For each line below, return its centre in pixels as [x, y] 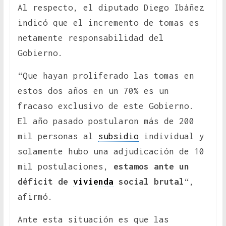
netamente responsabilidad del [91, 38]
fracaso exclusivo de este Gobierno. [106, 106]
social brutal [149, 182]
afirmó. [35, 197]
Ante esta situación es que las [93, 220]
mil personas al [58, 136]
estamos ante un [151, 167]
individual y [171, 136]
